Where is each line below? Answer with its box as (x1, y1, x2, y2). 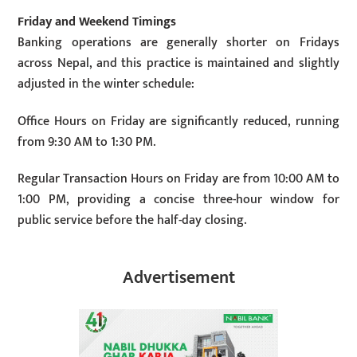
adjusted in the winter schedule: (18, 73, 195, 95)
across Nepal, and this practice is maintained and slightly (18, 52, 339, 74)
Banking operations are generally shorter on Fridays (18, 31, 339, 53)
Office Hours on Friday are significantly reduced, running (18, 110, 339, 132)
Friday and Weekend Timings (18, 10, 177, 33)
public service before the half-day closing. (18, 210, 247, 232)
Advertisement (122, 263, 235, 293)
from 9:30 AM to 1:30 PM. (18, 131, 156, 153)
